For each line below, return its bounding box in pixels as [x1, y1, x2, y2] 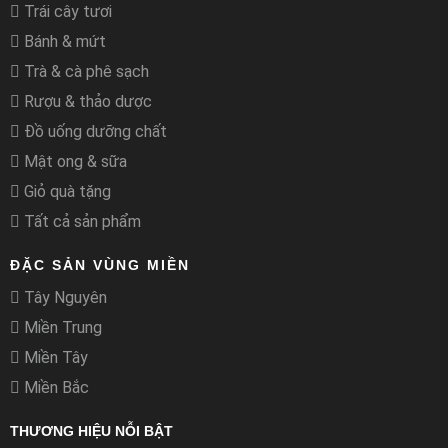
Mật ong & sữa [20, 152, 127, 172]
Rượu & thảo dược [20, 92, 152, 112]
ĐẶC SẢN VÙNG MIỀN [10, 257, 190, 274]
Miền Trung [20, 318, 102, 338]
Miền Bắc [20, 378, 89, 398]
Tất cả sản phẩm [20, 212, 141, 232]
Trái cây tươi [20, 2, 112, 22]
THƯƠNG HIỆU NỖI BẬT [10, 423, 173, 440]
